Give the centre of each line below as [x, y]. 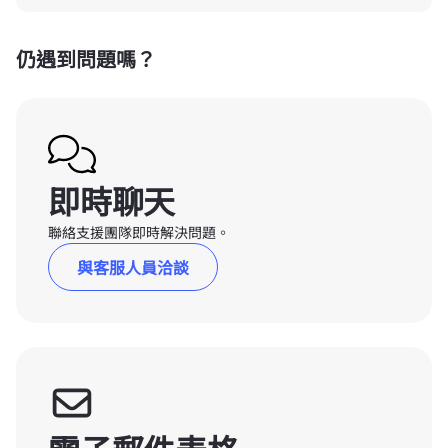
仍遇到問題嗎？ [86, 58]
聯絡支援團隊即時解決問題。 [139, 232]
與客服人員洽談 [133, 267]
